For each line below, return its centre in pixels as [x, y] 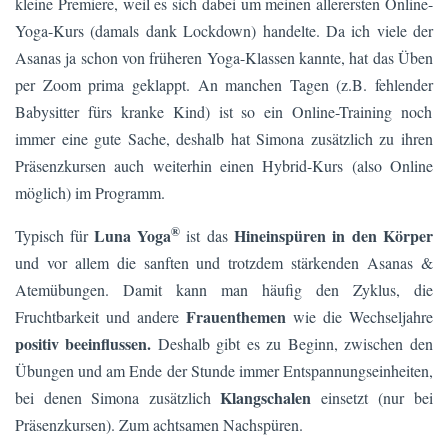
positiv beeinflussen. [83, 344]
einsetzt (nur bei [372, 398]
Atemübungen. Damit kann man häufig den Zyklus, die [224, 290]
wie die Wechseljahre [359, 317]
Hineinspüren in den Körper [333, 236]
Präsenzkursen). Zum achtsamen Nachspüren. [159, 425]
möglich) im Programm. [90, 193]
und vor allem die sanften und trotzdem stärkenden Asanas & [224, 263]
